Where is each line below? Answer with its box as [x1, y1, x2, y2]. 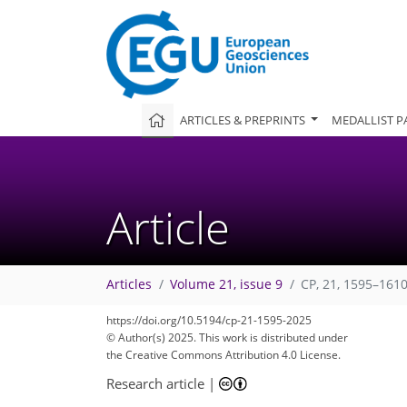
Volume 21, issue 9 [170, 276, 283, 293]
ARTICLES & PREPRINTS [180, 111, 309, 128]
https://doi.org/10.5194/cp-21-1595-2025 [106, 313, 312, 328]
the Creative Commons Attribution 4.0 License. [106, 347, 341, 362]
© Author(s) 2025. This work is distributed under [106, 330, 348, 345]
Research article [106, 373, 204, 392]
